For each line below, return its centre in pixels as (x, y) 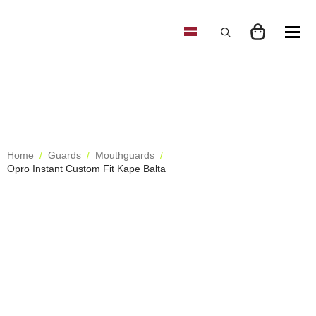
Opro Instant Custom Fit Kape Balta (86, 169)
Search (223, 56)
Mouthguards (125, 155)
